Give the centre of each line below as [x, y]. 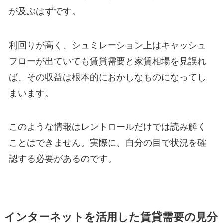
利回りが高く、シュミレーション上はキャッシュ [107, 45]
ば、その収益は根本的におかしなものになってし [107, 77]
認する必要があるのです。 [62, 159]
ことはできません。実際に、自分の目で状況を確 [107, 143]
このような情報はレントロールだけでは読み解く [107, 127]
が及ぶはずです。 [45, 12]
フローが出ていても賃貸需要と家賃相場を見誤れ [107, 61]
